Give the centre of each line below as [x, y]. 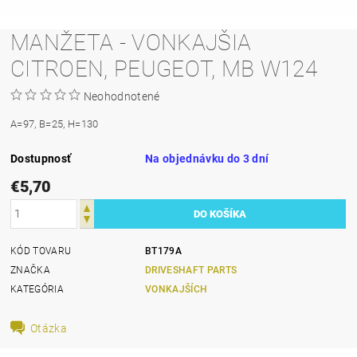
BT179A [164, 251]
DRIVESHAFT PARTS [191, 270]
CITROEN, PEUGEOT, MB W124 [164, 69]
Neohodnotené [122, 96]
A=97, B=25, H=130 [55, 124]
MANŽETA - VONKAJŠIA [131, 42]
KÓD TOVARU [41, 251]
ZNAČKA [31, 270]
